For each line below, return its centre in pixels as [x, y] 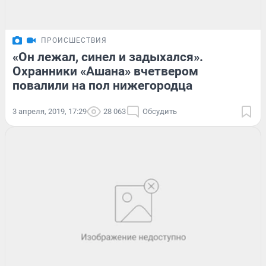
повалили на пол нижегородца [102, 86]
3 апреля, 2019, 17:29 [50, 112]
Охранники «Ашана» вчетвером [105, 72]
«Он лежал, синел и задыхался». [108, 57]
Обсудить [160, 112]
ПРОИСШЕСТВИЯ [74, 41]
